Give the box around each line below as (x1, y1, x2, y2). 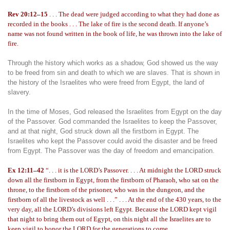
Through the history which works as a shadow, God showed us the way (8, 59, 218, 67)
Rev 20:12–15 (8, 10, 48, 18)
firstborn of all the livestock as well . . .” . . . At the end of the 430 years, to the (8, 196, 221, 203)
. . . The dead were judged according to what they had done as (48, 10, 219, 18)
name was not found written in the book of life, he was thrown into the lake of (8, 30, 222, 37)
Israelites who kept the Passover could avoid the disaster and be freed (8, 137, 217, 145)
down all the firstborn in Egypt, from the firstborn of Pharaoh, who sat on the (8, 176, 219, 184)
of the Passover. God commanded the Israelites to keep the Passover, (8, 118, 217, 125)
